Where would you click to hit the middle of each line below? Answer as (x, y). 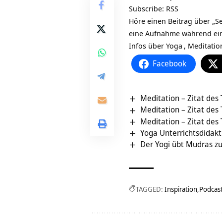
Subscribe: (147, 9)
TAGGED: (149, 189)
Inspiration (181, 189)
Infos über (147, 46)
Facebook (169, 64)
